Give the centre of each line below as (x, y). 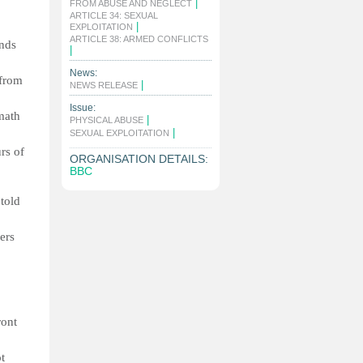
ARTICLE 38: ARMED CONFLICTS (139, 39)
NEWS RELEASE (104, 85)
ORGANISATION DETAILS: (139, 159)
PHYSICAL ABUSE (107, 120)
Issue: (83, 108)
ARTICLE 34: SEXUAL (114, 15)
